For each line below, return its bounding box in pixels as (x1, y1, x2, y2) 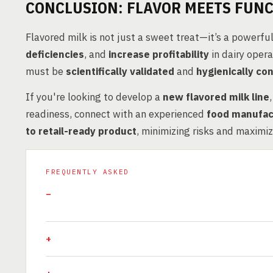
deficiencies (26, 48, 84, 61)
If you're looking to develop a (26, 90, 163, 104)
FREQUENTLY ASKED (46, 168, 129, 176)
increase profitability (108, 48, 209, 61)
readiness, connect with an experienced (26, 107, 207, 121)
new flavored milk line (163, 90, 269, 104)
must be (26, 65, 66, 78)
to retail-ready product (26, 124, 136, 138)
